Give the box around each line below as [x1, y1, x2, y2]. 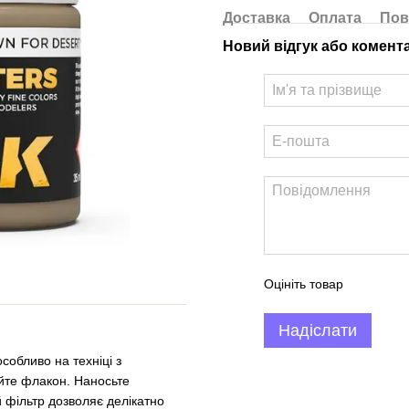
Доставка [223, 10, 290, 26]
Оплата [309, 10, 362, 26]
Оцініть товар [264, 277, 343, 291]
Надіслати [278, 321, 357, 340]
